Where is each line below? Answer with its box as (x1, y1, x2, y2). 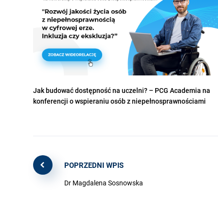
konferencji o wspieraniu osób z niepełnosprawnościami (33, 96, 206, 106)
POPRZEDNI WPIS (64, 160, 124, 170)
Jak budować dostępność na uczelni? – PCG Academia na (33, 86, 210, 95)
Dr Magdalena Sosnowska (64, 178, 143, 188)
